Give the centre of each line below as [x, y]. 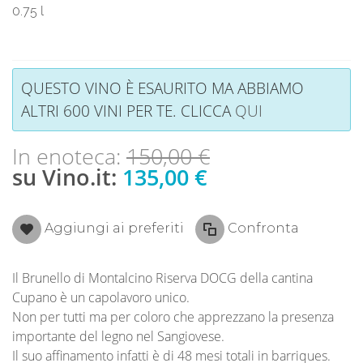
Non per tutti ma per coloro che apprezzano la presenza [173, 316]
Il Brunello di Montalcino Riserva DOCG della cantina [162, 278]
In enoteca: [69, 156]
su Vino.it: [67, 177]
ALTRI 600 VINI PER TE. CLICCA [128, 110]
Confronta [263, 228]
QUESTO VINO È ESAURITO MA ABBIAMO [162, 88]
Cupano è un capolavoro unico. [101, 297]
